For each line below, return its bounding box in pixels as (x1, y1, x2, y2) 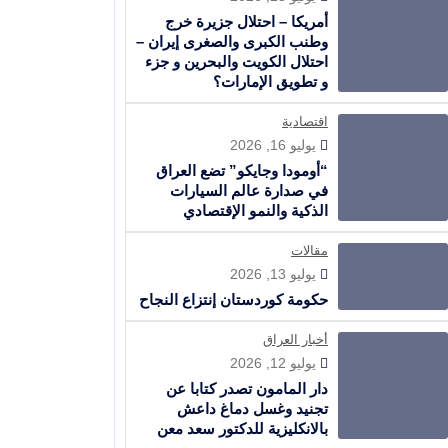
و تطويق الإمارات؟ (213, 73, 328, 90)
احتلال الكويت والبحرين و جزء (145, 53, 328, 70)
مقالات (291, 243, 328, 258)
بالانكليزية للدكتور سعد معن (157, 420, 328, 437)
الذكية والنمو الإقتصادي (183, 202, 328, 219)
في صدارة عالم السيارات (170, 182, 328, 199)
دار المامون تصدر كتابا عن (166, 380, 328, 397)
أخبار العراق (263, 332, 328, 347)
